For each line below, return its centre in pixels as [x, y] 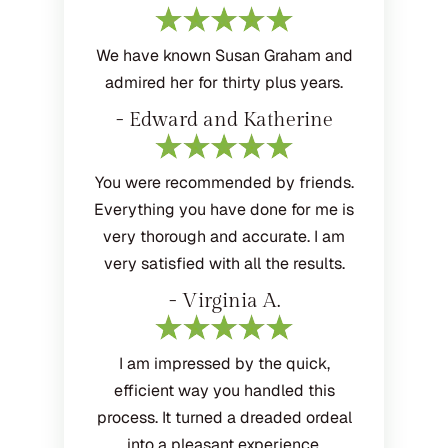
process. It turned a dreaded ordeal [224, 418]
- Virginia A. [224, 301]
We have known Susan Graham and [224, 56]
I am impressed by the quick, [224, 364]
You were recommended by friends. [224, 183]
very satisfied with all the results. [224, 264]
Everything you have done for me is [224, 210]
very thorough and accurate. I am [224, 237]
